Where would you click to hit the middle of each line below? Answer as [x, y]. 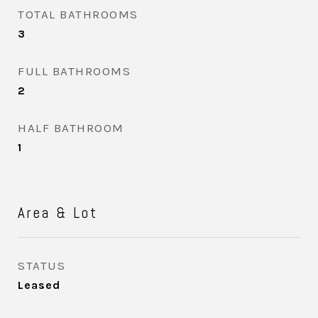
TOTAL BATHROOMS [78, 14]
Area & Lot [58, 213]
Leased [39, 285]
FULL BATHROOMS [74, 71]
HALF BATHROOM [71, 128]
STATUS [42, 265]
